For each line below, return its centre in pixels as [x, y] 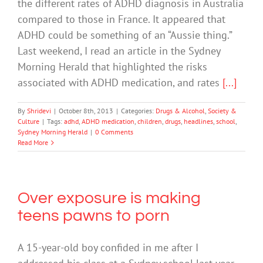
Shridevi [39, 111]
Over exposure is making [109, 198]
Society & [222, 111]
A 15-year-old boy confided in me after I [108, 248]
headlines [198, 122]
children [150, 122]
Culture [28, 122]
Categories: [138, 111]
